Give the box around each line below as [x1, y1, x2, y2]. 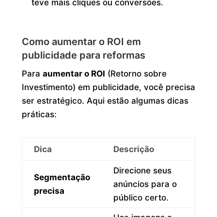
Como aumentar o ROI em [21, 35, 141, 47]
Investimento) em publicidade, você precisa [21, 82, 195, 92]
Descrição [113, 144, 154, 154]
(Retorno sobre [105, 68, 167, 78]
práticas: [21, 109, 57, 119]
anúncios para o [113, 179, 177, 189]
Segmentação [33, 172, 90, 182]
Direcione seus [113, 165, 171, 175]
